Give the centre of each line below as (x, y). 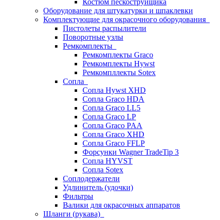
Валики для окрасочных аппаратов (122, 205)
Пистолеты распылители (105, 28)
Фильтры (78, 196)
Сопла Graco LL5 (111, 108)
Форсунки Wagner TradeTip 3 (131, 152)
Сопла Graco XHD (113, 134)
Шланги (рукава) (74, 214)
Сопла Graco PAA (112, 125)
